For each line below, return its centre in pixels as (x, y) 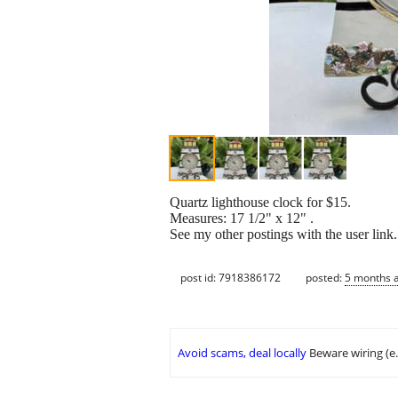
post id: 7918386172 (231, 277)
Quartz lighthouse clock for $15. (260, 203)
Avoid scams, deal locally (242, 353)
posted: (325, 277)
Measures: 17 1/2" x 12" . (242, 219)
